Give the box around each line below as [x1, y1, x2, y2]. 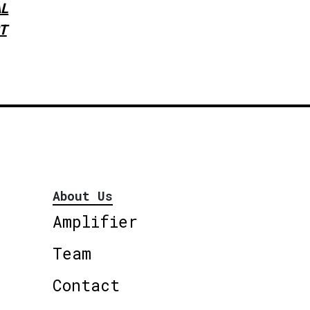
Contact [53, 274, 120, 295]
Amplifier [53, 210, 138, 232]
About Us [53, 187, 113, 204]
